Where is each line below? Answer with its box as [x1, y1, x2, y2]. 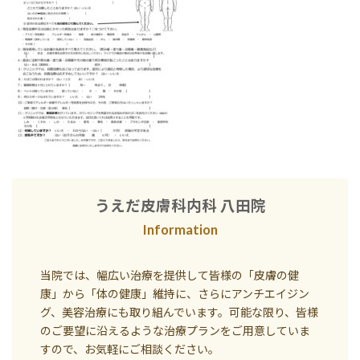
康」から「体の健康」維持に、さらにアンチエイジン [40, 286, 309, 301]
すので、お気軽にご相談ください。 [40, 342, 219, 356]
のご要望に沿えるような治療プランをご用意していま [40, 323, 310, 337]
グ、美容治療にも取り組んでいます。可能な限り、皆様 [40, 305, 318, 319]
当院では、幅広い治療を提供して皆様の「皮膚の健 [40, 268, 299, 282]
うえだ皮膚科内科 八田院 [94, 197, 266, 215]
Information [142, 221, 218, 239]
